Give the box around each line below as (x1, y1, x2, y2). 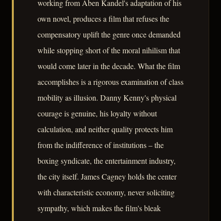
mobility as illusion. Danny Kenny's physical (37, 92, 177, 103)
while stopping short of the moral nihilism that (37, 44, 180, 55)
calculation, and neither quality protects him (37, 123, 173, 134)
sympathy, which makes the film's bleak (37, 202, 161, 213)
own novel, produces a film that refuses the (37, 13, 169, 24)
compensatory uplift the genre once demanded (37, 29, 181, 39)
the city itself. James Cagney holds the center (37, 171, 177, 182)
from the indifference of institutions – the (37, 139, 164, 150)
